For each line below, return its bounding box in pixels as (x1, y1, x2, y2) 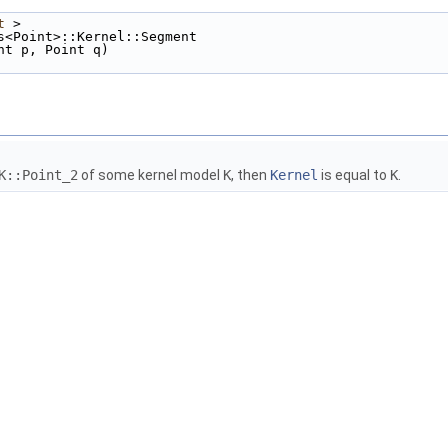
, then (231, 167, 270, 184)
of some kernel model (78, 167, 223, 184)
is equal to (318, 167, 390, 184)
